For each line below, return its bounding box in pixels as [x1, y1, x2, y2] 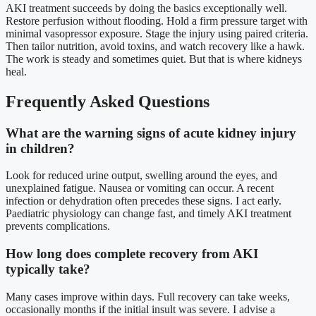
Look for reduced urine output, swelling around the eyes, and [6, 169, 277, 182]
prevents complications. [6, 220, 110, 233]
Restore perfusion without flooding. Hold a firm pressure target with [6, 14, 308, 27]
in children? [6, 140, 75, 156]
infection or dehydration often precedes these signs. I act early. [6, 195, 281, 207]
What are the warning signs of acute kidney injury [6, 125, 296, 140]
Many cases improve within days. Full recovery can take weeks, [6, 290, 290, 303]
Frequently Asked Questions [6, 92, 209, 111]
